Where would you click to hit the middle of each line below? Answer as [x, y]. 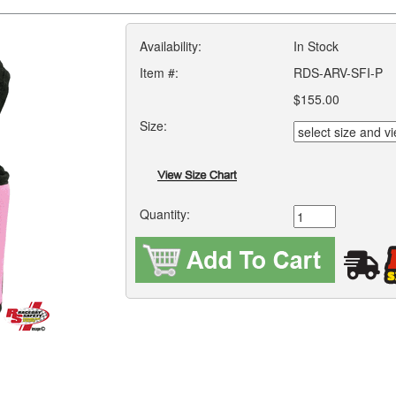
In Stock [316, 46]
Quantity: [164, 214]
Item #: [159, 72]
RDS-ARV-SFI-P [338, 72]
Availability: [170, 46]
